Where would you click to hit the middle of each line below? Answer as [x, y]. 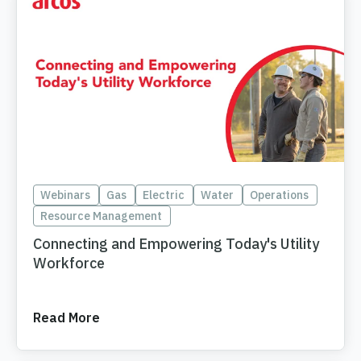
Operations [279, 195]
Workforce [69, 263]
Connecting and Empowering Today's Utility [176, 244]
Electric [164, 195]
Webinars [65, 195]
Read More [66, 318]
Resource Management [101, 216]
